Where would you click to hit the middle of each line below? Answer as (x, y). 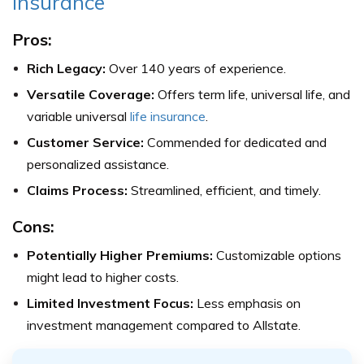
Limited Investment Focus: (110, 303)
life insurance (168, 116)
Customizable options (277, 255)
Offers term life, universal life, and (252, 94)
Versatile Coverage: (91, 94)
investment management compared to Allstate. (164, 325)
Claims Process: (77, 190)
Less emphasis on (247, 303)
